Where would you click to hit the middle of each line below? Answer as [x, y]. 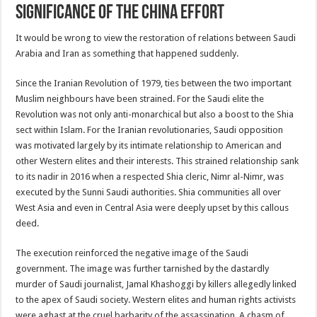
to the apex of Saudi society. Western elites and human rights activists [156, 299]
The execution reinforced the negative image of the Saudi [132, 253]
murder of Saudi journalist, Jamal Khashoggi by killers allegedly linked [156, 284]
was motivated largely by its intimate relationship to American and [149, 145]
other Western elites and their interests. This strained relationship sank [157, 161]
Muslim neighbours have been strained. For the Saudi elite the [140, 98]
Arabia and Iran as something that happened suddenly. [127, 53]
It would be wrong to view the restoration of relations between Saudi [156, 38]
